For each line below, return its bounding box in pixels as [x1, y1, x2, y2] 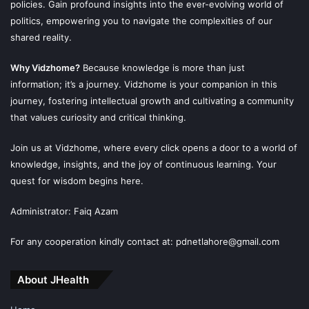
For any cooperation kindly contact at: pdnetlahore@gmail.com [10, 235, 279, 247]
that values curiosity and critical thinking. [10, 111, 186, 123]
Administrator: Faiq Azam [10, 205, 118, 217]
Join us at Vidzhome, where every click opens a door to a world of [10, 141, 297, 153]
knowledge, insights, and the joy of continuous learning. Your [10, 158, 277, 170]
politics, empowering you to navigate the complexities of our [10, 14, 272, 26]
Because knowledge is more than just [80, 61, 245, 73]
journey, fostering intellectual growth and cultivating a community [10, 94, 294, 106]
